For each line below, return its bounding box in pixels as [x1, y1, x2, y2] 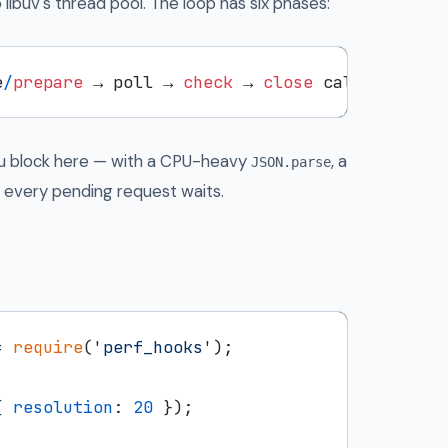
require [13, 335, 83, 358]
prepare [13, 70, 83, 93]
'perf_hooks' [93, 335, 213, 358]
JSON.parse [251, 153, 331, 170]
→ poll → [83, 70, 183, 93]
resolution [13, 395, 113, 418]
